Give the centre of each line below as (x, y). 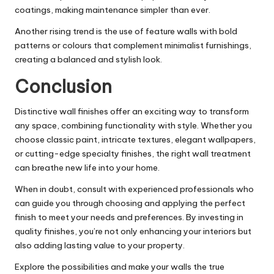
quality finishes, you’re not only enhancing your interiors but (133, 231)
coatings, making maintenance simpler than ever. (113, 10)
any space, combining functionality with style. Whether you (133, 126)
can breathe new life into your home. (87, 168)
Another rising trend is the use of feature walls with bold (126, 31)
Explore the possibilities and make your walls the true (120, 267)
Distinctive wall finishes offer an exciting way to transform (132, 112)
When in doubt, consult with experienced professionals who (134, 189)
